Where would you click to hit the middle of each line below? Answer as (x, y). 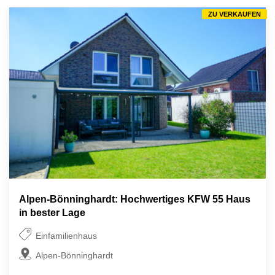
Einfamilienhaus (67, 236)
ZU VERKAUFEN (235, 14)
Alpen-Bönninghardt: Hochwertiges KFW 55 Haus (135, 199)
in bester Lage (52, 213)
